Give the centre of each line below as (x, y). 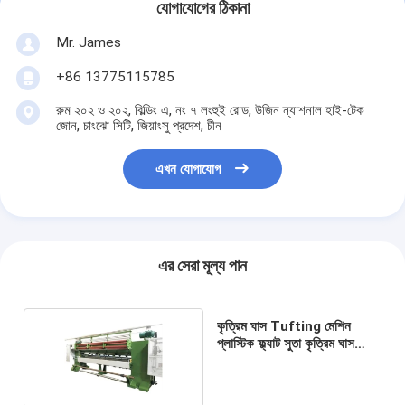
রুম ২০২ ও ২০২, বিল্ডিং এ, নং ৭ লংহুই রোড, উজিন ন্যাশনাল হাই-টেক (210, 110)
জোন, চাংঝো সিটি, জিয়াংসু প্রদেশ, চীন (138, 125)
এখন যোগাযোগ (188, 170)
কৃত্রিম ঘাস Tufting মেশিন (284, 326)
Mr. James (88, 42)
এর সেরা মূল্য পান (202, 266)
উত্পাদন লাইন (245, 360)
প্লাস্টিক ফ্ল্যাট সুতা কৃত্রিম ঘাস (286, 343)
